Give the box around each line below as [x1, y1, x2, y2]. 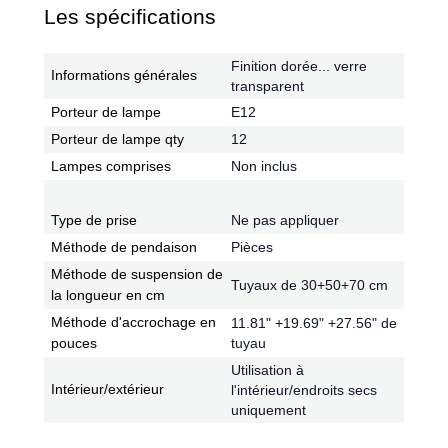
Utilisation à [231, 362, 304, 378]
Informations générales [51, 67, 197, 83]
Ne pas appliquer [231, 212, 339, 228]
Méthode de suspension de [51, 266, 223, 282]
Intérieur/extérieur [51, 381, 164, 397]
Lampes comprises [51, 158, 171, 174]
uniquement [231, 402, 306, 418]
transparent [231, 78, 304, 94]
